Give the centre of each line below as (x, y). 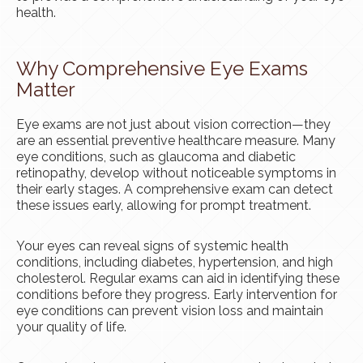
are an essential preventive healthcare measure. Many (176, 141)
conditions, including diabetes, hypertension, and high (175, 263)
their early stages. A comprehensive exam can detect (175, 190)
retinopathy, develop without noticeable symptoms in (176, 173)
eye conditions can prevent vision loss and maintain (170, 311)
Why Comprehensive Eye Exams (162, 69)
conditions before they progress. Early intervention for (177, 295)
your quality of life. (71, 327)
